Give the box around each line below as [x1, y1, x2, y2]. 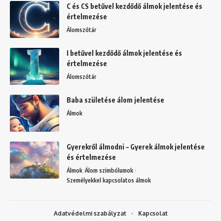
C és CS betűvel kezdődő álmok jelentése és [67, 1, 202, 10]
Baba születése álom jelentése [67, 95, 164, 104]
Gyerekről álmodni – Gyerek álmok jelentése [67, 142, 205, 151]
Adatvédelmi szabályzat [53, 209, 126, 217]
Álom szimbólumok [85, 166, 134, 174]
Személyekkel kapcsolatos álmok [67, 176, 151, 184]
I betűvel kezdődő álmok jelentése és [67, 48, 182, 57]
